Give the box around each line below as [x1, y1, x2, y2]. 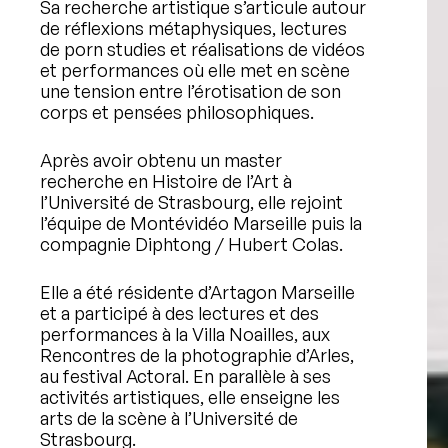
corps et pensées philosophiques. [40, 101, 314, 123]
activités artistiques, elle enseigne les [40, 386, 340, 408]
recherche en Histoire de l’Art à [40, 170, 292, 192]
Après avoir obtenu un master [40, 149, 282, 171]
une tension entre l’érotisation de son [40, 80, 341, 102]
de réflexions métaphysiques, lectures [40, 17, 347, 39]
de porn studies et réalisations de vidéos [40, 38, 365, 60]
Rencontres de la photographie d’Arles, [40, 344, 354, 366]
